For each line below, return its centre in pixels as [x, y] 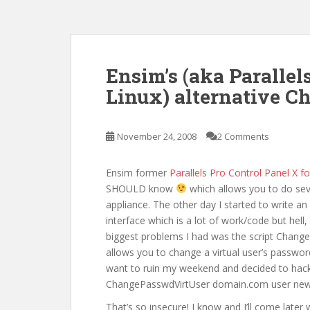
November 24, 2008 [157, 136]
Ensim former [138, 173]
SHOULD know [141, 189]
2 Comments [243, 136]
